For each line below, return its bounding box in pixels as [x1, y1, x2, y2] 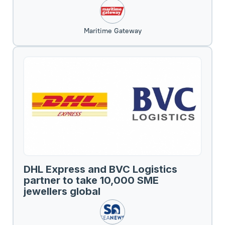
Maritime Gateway [83, 26, 142, 35]
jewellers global [24, 185, 100, 197]
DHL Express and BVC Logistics [24, 163, 177, 175]
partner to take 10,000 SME [24, 174, 159, 186]
